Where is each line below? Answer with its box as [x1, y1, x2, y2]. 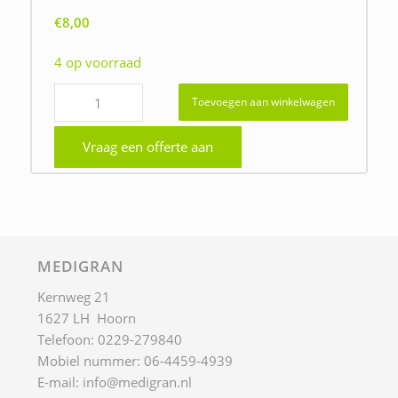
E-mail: [37, 373, 84, 392]
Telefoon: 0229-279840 [37, 330, 183, 349]
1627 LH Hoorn [37, 309, 137, 328]
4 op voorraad [53, 52, 141, 71]
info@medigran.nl [83, 373, 193, 392]
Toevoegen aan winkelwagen [191, 94, 335, 110]
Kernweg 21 [37, 288, 111, 306]
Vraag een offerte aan [82, 138, 213, 156]
